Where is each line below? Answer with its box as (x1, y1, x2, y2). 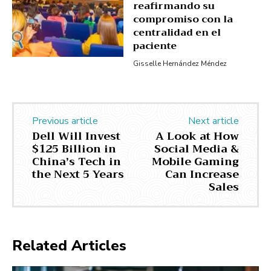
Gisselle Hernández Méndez (132, 58, 227, 68)
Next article (188, 114, 239, 128)
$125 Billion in (32, 139, 116, 158)
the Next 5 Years (32, 164, 124, 184)
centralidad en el (132, 24, 221, 41)
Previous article (32, 114, 98, 128)
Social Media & (154, 139, 239, 158)
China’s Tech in (32, 151, 121, 171)
